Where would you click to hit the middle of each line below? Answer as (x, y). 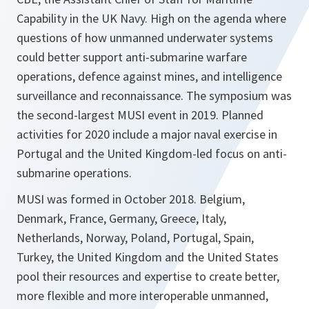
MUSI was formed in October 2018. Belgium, (131, 199)
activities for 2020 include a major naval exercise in (147, 134)
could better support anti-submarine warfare (132, 57)
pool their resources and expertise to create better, (148, 277)
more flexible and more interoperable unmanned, (142, 296)
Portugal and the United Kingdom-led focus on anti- (152, 154)
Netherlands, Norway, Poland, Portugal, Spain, (135, 238)
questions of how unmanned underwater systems (145, 38)
